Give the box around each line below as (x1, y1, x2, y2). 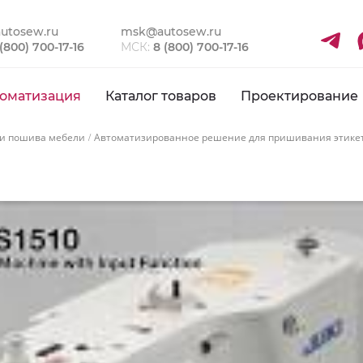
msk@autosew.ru (121, 24, 222, 39)
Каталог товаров (105, 88, 216, 104)
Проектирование (241, 88, 358, 104)
